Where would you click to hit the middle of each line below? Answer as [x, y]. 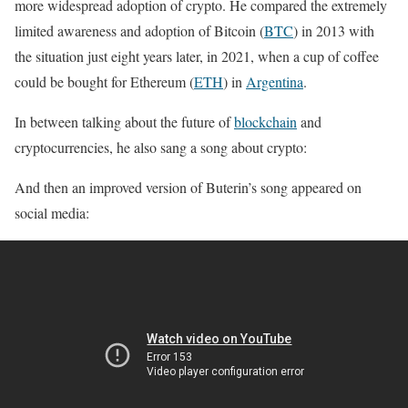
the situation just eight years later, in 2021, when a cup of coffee [197, 56]
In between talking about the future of [124, 121]
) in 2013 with [334, 30]
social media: [52, 212]
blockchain [265, 121]
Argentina [275, 81]
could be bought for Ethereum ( [104, 81]
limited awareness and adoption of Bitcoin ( [139, 30]
